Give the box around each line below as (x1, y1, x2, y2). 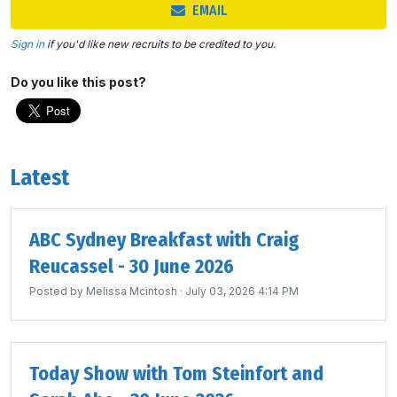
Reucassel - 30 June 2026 (29, 254, 234, 278)
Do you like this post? (11, 74, 146, 90)
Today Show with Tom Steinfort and (29, 362, 323, 385)
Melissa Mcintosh (86, 284, 177, 298)
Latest (11, 165, 69, 191)
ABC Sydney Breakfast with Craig (29, 228, 300, 252)
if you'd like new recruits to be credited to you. (44, 37, 276, 51)
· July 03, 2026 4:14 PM (177, 284, 299, 298)
